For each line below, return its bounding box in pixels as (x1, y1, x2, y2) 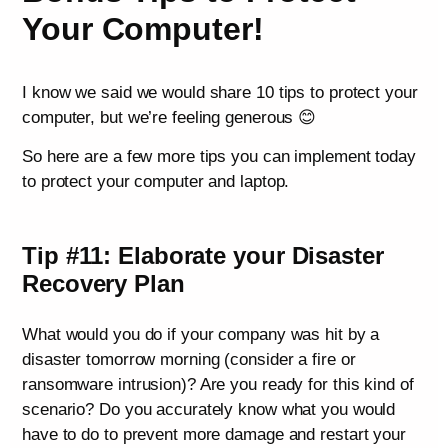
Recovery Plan (22, 270, 185, 298)
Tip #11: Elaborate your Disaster (22, 242, 384, 270)
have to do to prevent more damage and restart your (22, 425, 406, 445)
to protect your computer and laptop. (22, 172, 290, 192)
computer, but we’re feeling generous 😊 (22, 107, 317, 127)
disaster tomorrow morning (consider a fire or (22, 350, 356, 370)
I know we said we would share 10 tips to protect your (22, 82, 418, 102)
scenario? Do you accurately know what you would (22, 400, 396, 420)
